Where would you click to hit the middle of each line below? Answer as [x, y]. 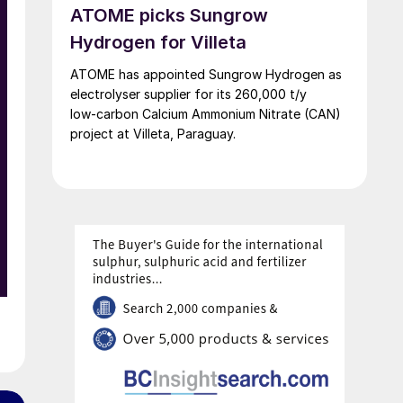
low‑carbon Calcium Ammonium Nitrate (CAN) [206, 113]
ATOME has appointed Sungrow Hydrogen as [206, 74]
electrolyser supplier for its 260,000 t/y [188, 94]
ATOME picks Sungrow [169, 15]
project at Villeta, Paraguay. [153, 133]
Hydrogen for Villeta [158, 42]
